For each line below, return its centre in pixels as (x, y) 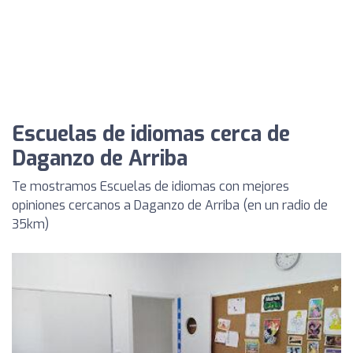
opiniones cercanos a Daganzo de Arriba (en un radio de (170, 206)
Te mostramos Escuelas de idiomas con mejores (150, 187)
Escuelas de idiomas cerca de (151, 135)
